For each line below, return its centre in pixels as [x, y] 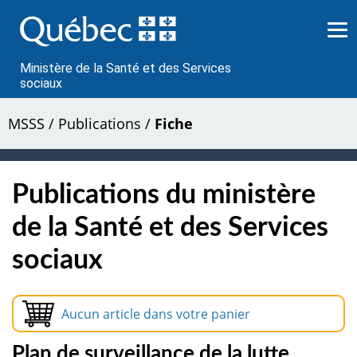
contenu [43, 37]
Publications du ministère [164, 195]
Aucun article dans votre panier [155, 314]
